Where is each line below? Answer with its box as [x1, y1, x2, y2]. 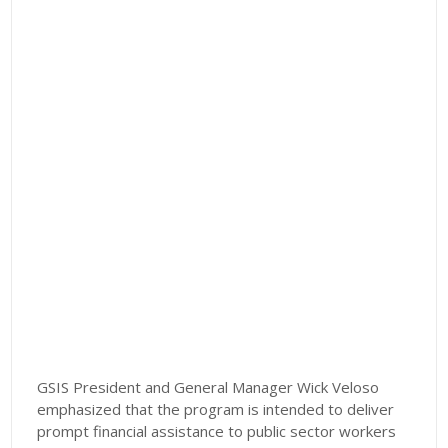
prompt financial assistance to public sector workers [37, 421, 397, 442]
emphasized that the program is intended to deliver [37, 399, 395, 420]
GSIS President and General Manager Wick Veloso [37, 377, 380, 398]
